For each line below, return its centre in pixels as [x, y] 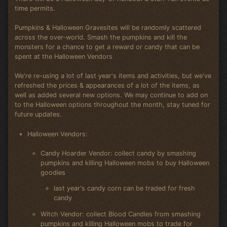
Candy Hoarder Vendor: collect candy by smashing [118, 153]
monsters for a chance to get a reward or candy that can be [107, 47]
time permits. [35, 8]
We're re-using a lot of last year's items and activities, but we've [113, 76]
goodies [53, 172]
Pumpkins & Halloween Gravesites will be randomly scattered [108, 28]
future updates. [38, 115]
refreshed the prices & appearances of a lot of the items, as [107, 86]
